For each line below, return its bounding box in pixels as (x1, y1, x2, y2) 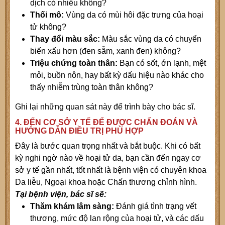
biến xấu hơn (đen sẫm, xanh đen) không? (30, 47, 181, 56)
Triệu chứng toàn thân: (30, 59, 120, 68)
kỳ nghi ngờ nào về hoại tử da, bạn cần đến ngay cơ (15, 154, 201, 163)
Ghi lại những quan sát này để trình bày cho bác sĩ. (15, 102, 195, 111)
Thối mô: (30, 11, 66, 20)
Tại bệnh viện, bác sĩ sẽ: (15, 190, 106, 199)
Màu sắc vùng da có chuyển (100, 35, 201, 44)
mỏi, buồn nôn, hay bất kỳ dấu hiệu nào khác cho (30, 71, 204, 80)
